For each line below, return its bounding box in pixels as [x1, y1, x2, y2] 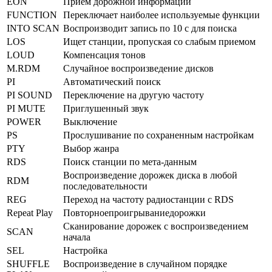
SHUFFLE [7, 258, 50, 269]
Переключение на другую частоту [63, 89, 204, 100]
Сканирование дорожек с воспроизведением [63, 220, 248, 231]
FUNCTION [7, 9, 57, 20]
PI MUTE [7, 103, 46, 114]
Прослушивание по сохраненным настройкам [63, 129, 254, 140]
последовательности [63, 180, 148, 191]
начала [63, 231, 90, 242]
